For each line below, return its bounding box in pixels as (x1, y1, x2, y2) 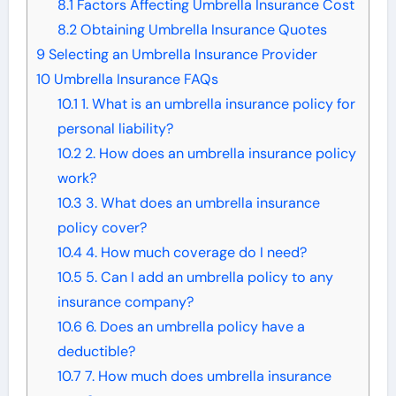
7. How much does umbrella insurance (80, 367, 331, 386)
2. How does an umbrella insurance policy (80, 144, 356, 164)
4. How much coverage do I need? (81, 243, 307, 263)
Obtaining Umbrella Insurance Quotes (76, 20, 327, 40)
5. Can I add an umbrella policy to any (81, 268, 333, 287)
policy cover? (57, 218, 147, 238)
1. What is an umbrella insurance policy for (77, 95, 355, 114)
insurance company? (57, 293, 194, 312)
